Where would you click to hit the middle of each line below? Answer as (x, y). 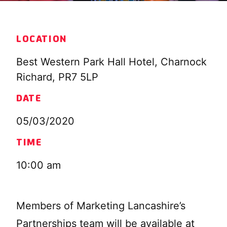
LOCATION (42, 40)
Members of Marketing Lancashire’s (101, 206)
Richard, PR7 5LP (57, 77)
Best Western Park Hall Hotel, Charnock (111, 62)
